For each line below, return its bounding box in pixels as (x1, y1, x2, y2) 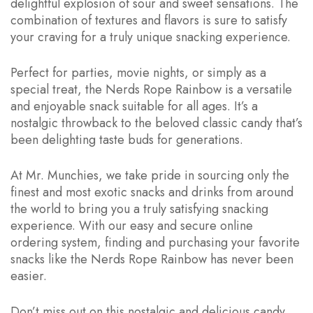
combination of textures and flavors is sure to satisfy (10, 10, 287, 29)
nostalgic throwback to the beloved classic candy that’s (10, 113, 303, 132)
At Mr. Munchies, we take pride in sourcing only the (10, 166, 289, 184)
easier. (10, 266, 47, 285)
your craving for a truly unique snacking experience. (10, 27, 291, 46)
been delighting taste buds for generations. (10, 130, 243, 149)
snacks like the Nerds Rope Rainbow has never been (10, 249, 293, 268)
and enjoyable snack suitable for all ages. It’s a (10, 96, 258, 115)
